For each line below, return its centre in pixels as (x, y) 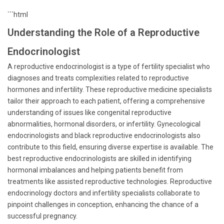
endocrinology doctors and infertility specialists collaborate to (104, 193)
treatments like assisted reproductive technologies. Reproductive (110, 181)
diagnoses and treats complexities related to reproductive (98, 78)
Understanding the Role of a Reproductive (103, 32)
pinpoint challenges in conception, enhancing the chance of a (103, 204)
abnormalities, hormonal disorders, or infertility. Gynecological (104, 124)
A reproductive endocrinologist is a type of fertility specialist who (109, 66)
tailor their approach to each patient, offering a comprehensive (106, 101)
